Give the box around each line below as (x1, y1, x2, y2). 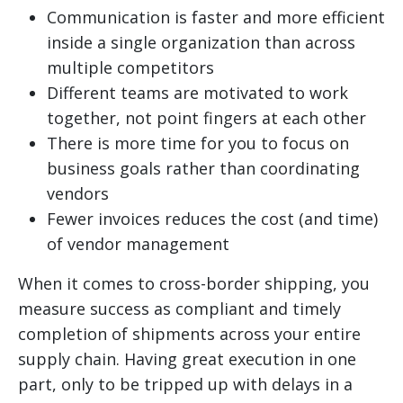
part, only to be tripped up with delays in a (18, 373, 353, 396)
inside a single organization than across (47, 31, 355, 54)
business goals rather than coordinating (47, 157, 360, 180)
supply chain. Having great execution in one (18, 348, 356, 371)
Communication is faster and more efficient (47, 6, 385, 29)
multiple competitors (47, 57, 214, 79)
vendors (47, 183, 109, 205)
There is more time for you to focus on (47, 132, 349, 155)
